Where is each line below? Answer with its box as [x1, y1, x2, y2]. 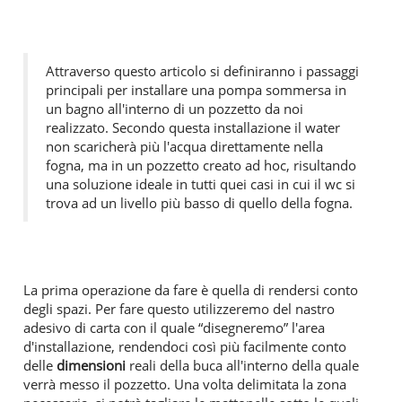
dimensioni [57, 355, 129, 374]
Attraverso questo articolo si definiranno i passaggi [46, 61, 359, 80]
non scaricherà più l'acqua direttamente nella [46, 136, 323, 155]
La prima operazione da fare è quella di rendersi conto [23, 280, 358, 299]
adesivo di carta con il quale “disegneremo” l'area [23, 318, 325, 336]
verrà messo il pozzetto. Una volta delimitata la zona [23, 374, 346, 393]
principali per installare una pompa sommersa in [46, 80, 346, 99]
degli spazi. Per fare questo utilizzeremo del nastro [23, 299, 335, 318]
